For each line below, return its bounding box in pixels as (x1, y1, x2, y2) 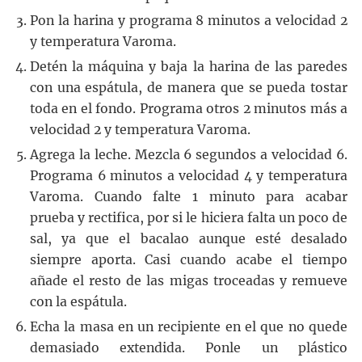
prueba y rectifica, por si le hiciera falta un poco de (29, 209, 348, 225)
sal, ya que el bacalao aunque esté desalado (29, 230, 348, 246)
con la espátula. (29, 293, 127, 309)
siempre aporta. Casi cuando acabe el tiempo (29, 251, 348, 267)
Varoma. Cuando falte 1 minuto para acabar (29, 188, 348, 204)
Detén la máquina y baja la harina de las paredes (29, 58, 348, 74)
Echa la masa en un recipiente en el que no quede (29, 318, 348, 335)
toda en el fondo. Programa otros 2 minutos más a (29, 100, 348, 116)
